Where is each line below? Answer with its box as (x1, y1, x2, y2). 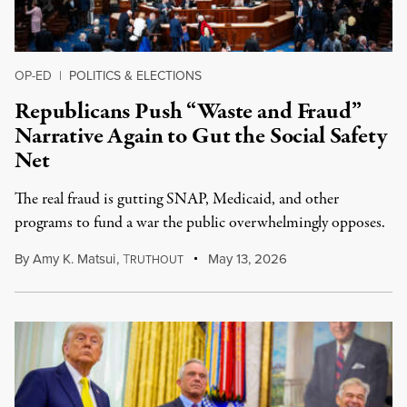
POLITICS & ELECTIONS (69, 66, 202, 85)
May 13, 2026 (204, 249, 288, 269)
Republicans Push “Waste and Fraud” (15, 95, 362, 128)
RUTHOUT (129, 252, 184, 268)
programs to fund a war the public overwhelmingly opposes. (15, 212, 385, 234)
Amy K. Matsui (33, 249, 115, 269)
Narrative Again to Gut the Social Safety (15, 120, 387, 153)
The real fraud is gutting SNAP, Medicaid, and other (15, 188, 339, 211)
